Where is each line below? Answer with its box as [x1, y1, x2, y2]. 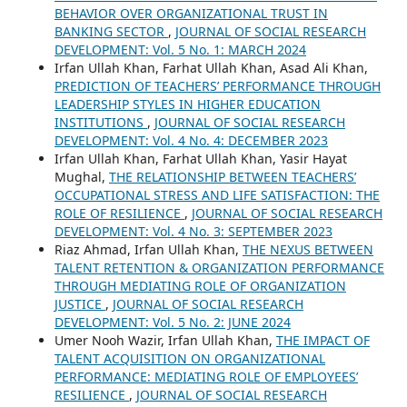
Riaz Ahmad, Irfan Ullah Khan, [54, 241, 243, 259]
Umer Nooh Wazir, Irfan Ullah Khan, [54, 332, 276, 350]
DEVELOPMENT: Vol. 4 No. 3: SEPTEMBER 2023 [54, 223, 333, 241]
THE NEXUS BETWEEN [242, 241, 373, 259]
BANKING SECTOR [54, 23, 168, 41]
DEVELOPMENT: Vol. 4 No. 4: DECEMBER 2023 [54, 132, 328, 150]
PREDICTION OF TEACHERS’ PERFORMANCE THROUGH [54, 77, 381, 95]
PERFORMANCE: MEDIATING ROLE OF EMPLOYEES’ [54, 368, 358, 386]
